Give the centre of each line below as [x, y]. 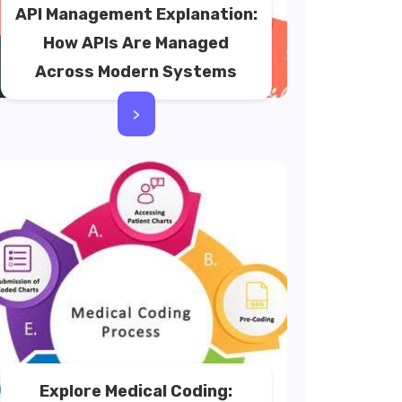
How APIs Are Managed [136, 43]
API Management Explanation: [136, 14]
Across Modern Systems [136, 72]
